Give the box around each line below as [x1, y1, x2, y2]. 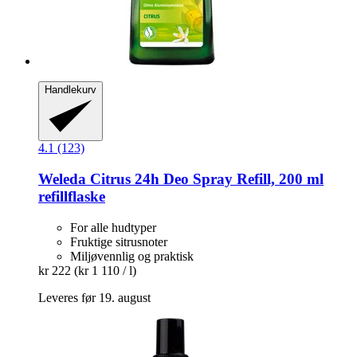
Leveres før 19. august [38, 290, 151, 304]
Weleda [38, 170, 86, 187]
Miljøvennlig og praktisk [70, 249, 194, 263]
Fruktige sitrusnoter [70, 234, 167, 249]
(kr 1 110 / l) [74, 263, 136, 277]
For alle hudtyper [70, 220, 156, 234]
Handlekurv [45, 84, 96, 96]
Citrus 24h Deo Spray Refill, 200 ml [86, 170, 324, 187]
